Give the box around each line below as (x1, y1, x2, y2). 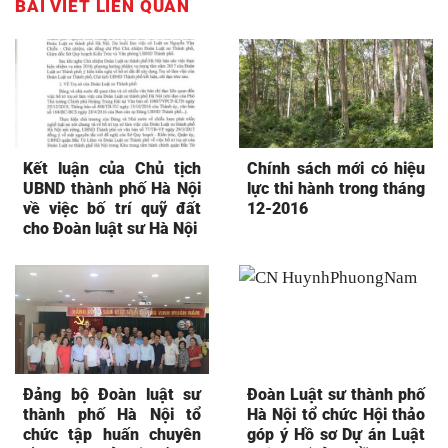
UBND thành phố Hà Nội (23, 179, 201, 199)
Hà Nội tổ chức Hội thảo (247, 405, 425, 424)
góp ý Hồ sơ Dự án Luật (247, 425, 425, 444)
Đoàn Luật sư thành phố (247, 385, 425, 404)
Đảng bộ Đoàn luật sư (23, 385, 201, 404)
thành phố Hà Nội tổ (23, 405, 201, 424)
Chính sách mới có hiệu (247, 159, 425, 179)
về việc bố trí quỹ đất (23, 199, 201, 219)
